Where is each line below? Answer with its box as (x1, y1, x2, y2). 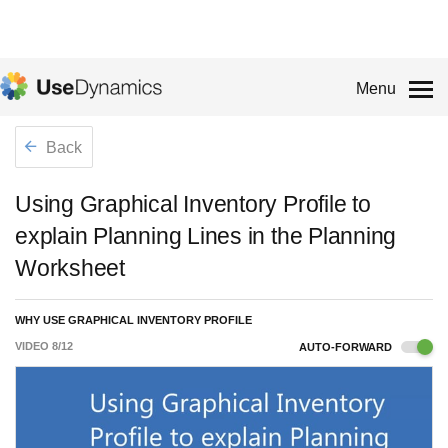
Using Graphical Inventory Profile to (15, 191, 371, 217)
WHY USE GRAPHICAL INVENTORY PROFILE (15, 314, 252, 326)
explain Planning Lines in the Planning (15, 223, 397, 249)
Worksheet (15, 255, 125, 281)
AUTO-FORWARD (299, 341, 395, 353)
